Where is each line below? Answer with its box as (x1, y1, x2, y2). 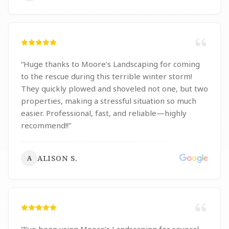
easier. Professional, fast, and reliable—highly (21, 108, 187, 118)
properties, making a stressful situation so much (21, 96, 196, 106)
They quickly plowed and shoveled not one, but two (21, 83, 208, 94)
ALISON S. (37, 153, 78, 163)
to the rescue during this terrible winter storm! (21, 71, 192, 81)
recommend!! (21, 120, 68, 130)
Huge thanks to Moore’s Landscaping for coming (24, 59, 200, 69)
